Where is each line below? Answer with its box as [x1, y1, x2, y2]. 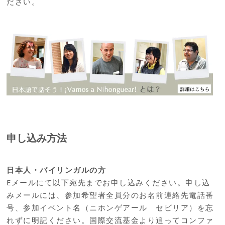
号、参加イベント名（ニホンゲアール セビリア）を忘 [7, 202, 214, 212]
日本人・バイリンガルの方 [7, 164, 106, 175]
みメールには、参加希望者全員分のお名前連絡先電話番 [7, 189, 214, 200]
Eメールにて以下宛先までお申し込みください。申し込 [7, 177, 210, 187]
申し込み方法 [7, 131, 67, 145]
